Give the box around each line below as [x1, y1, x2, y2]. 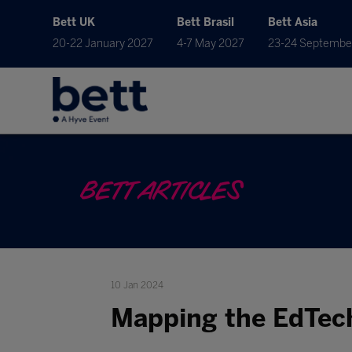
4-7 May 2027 [177, 37, 245, 50]
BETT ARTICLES [79, 176, 240, 207]
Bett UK [53, 16, 96, 29]
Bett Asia [268, 16, 318, 29]
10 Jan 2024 [110, 280, 163, 291]
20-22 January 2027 [53, 37, 154, 50]
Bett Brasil [177, 16, 235, 29]
